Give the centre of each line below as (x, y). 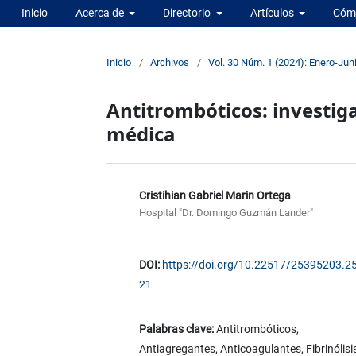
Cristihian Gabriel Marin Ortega (215, 195)
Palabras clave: (177, 329)
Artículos (273, 12)
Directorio (188, 12)
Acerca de (101, 12)
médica (141, 133)
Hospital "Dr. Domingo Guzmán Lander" (226, 212)
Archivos (170, 62)
